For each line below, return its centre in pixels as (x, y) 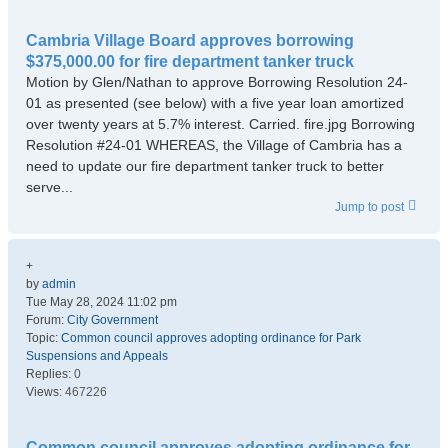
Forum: (46, 320)
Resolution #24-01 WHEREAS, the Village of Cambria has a (214, 145)
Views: (45, 392)
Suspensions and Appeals (97, 356)
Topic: (43, 338)
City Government (112, 320)
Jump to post (369, 207)
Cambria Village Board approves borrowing (190, 40)
